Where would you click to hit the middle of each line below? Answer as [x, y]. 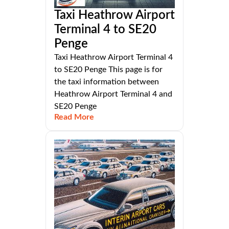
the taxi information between [107, 82]
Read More [74, 117]
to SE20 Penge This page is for [108, 70]
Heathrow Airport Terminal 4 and [113, 94]
